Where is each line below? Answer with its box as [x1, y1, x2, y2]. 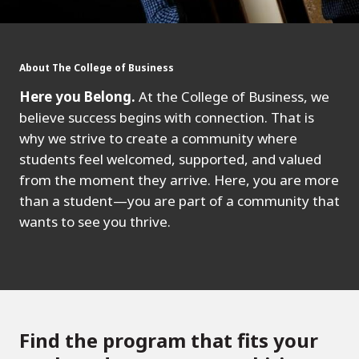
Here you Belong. [19, 87, 139, 106]
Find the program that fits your [19, 327, 318, 353]
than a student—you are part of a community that [19, 192, 340, 210]
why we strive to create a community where [19, 129, 297, 147]
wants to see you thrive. [19, 212, 171, 231]
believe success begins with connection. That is [19, 108, 314, 127]
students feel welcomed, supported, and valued [19, 150, 321, 168]
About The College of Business [19, 61, 174, 75]
